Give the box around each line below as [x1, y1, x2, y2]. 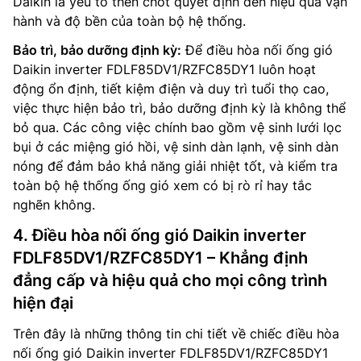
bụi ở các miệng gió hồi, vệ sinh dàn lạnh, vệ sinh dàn [13, 138, 338, 155]
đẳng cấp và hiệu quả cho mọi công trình [13, 270, 327, 290]
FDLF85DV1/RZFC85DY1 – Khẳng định [13, 247, 308, 268]
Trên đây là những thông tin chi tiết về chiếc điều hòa [13, 325, 339, 342]
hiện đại [13, 293, 73, 313]
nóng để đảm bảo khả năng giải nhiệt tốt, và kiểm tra [13, 157, 338, 174]
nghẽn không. [13, 196, 95, 213]
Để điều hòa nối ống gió [181, 41, 333, 58]
